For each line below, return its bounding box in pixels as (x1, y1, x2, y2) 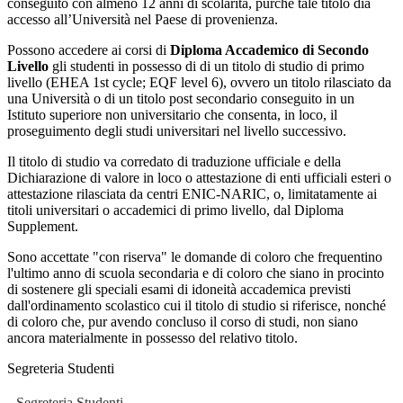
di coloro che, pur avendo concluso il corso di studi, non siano (7, 313, 358, 329)
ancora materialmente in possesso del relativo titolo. (7, 329, 298, 345)
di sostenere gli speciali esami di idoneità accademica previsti (7, 281, 351, 297)
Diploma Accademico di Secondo (170, 41, 369, 58)
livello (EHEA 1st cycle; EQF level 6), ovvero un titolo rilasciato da (7, 74, 391, 90)
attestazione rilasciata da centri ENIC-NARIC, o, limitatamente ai (7, 185, 377, 201)
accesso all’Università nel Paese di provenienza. (7, 11, 278, 27)
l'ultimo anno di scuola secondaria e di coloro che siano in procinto (7, 264, 384, 281)
